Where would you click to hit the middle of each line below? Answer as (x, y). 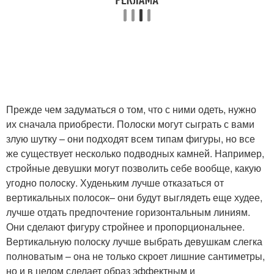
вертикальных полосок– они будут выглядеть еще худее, (134, 197)
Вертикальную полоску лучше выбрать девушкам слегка (134, 241)
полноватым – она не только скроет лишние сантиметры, (135, 256)
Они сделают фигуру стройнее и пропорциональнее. (125, 227)
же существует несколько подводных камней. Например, (135, 153)
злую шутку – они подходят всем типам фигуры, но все (131, 139)
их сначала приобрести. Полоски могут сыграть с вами (130, 124)
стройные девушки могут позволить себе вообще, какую (134, 168)
